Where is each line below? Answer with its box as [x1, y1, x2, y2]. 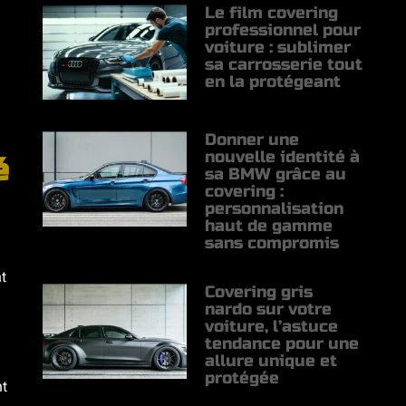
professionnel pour [205, 20, 362, 41]
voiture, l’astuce [205, 316, 339, 337]
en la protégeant [205, 72, 342, 92]
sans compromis [205, 233, 340, 254]
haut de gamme [205, 216, 333, 237]
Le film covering [205, 3, 339, 24]
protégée [205, 368, 280, 389]
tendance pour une [205, 333, 360, 354]
